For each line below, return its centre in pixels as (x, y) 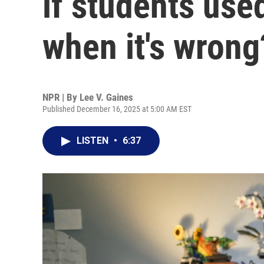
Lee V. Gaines (106, 97)
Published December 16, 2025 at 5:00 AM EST (117, 109)
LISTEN (94, 141)
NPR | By (61, 97)
